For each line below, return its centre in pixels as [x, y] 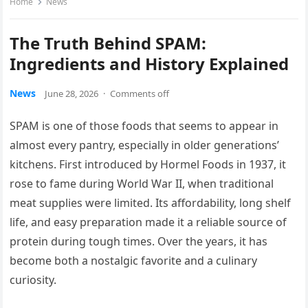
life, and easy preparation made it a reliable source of [148, 222]
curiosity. [33, 280]
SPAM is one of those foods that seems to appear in [144, 126]
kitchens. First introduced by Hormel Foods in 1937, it [148, 165]
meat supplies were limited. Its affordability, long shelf [151, 203]
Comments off [140, 94]
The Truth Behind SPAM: [108, 43]
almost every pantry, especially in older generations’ [145, 145]
